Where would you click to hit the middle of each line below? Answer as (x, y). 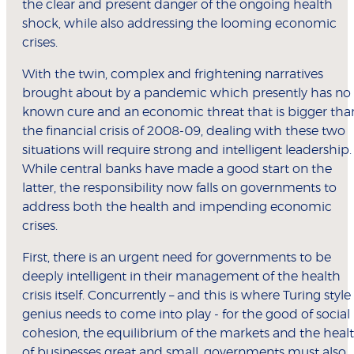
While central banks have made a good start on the (177, 169)
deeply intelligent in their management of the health (181, 277)
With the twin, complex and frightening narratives (173, 75)
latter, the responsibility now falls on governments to (179, 188)
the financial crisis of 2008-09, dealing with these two (184, 132)
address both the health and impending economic (177, 207)
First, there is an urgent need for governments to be (177, 258)
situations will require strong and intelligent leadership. (187, 151)
